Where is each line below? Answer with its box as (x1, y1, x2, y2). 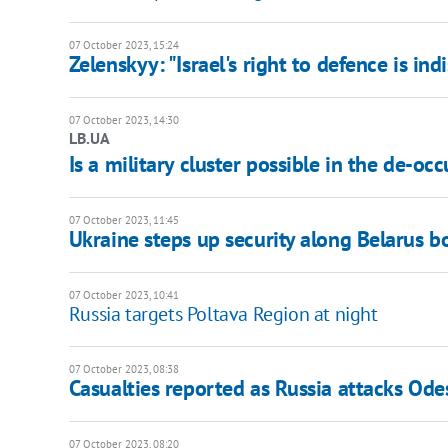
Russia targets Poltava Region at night (68, 301, 378, 328)
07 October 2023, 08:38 (68, 362, 179, 377)
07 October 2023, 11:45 (68, 213, 179, 228)
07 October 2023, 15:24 (68, 38, 179, 53)
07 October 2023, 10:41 (68, 288, 179, 303)
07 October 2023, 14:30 (68, 113, 179, 128)
